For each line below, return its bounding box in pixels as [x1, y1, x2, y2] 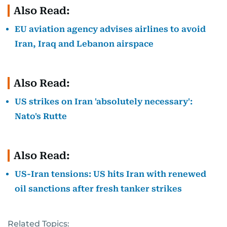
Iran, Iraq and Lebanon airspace [15, 39, 154, 49]
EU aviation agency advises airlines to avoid [15, 24, 206, 34]
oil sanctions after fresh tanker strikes [15, 184, 182, 194]
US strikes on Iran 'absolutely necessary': [15, 97, 193, 106]
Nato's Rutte [15, 111, 67, 121]
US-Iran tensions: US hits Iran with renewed [15, 169, 206, 179]
